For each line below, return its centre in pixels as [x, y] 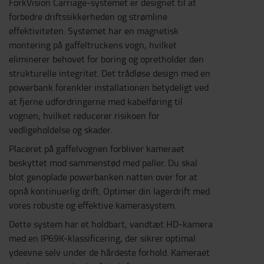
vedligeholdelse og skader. [60, 130]
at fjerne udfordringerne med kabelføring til [96, 101]
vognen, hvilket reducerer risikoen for [84, 115]
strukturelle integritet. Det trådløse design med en [110, 73]
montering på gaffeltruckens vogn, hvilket [93, 45]
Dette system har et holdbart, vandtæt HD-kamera [111, 224]
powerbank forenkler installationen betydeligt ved [109, 87]
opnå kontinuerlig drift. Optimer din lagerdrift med [109, 191]
